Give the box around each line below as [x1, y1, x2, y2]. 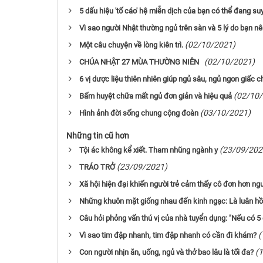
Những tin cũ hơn [66, 131, 129, 141]
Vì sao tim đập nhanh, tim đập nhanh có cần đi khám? [79, 231, 257, 240]
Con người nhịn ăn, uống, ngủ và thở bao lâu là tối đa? [79, 248, 254, 257]
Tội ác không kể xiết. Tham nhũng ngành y [79, 146, 218, 155]
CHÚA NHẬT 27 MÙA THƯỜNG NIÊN [79, 58, 203, 67]
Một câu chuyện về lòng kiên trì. [79, 41, 183, 50]
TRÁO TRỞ [79, 163, 115, 172]
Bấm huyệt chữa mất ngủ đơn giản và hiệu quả [79, 92, 232, 101]
